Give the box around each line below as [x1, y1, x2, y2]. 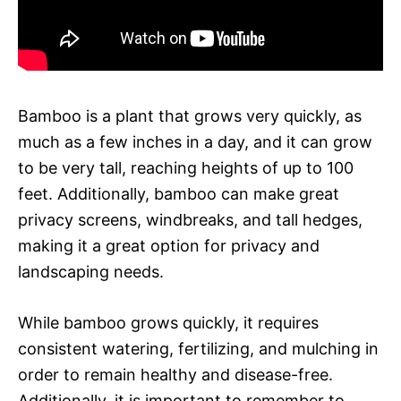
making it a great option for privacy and [18, 235, 320, 255]
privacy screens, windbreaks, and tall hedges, [18, 209, 363, 229]
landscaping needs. [18, 261, 164, 281]
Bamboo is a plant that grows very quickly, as [18, 106, 362, 125]
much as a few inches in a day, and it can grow [18, 132, 372, 151]
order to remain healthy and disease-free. [18, 364, 333, 384]
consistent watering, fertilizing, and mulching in [18, 338, 379, 358]
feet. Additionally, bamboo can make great [18, 183, 339, 203]
